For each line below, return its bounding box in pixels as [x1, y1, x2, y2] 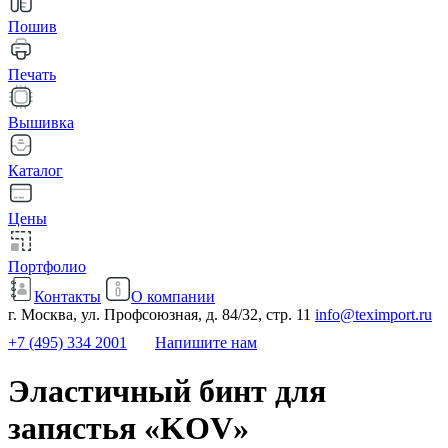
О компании [131, 288, 215, 305]
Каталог [8, 162, 63, 179]
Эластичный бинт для [8, 373, 326, 410]
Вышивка [8, 114, 74, 131]
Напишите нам [155, 334, 257, 351]
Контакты [34, 288, 101, 305]
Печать [8, 66, 56, 83]
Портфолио [8, 258, 86, 275]
